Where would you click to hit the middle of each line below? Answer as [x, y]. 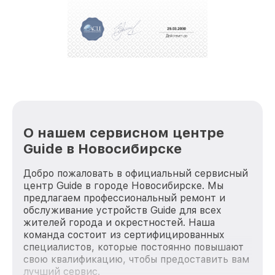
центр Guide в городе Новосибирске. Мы [123, 185]
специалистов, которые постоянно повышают [134, 247]
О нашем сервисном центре [124, 132]
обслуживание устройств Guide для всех [122, 210]
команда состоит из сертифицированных [124, 234]
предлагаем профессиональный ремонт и [124, 198]
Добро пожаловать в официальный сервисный [136, 173]
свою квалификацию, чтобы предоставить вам [136, 259]
